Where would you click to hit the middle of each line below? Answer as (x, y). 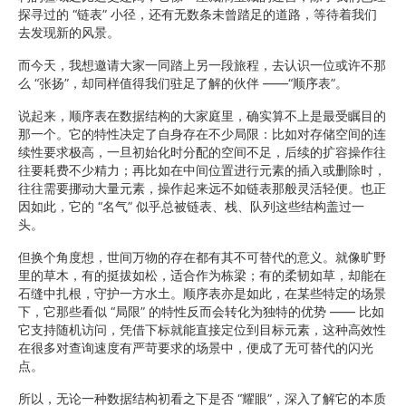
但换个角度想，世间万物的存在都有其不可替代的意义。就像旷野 (202, 257)
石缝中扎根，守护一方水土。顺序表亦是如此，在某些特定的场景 (202, 293)
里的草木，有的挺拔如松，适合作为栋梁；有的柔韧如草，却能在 (202, 275)
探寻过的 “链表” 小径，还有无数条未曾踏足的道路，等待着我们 (198, 14)
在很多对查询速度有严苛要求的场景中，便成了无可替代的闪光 (196, 348)
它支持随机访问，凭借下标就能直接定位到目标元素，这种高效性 (202, 329)
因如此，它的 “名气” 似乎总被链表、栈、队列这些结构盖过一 (191, 206)
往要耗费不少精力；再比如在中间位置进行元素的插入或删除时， (202, 170)
